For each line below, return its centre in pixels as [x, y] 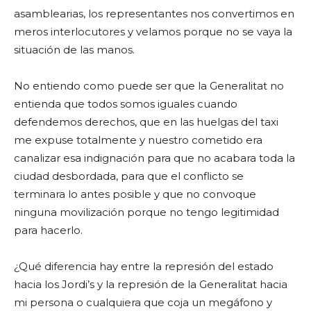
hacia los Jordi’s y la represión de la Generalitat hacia [151, 284]
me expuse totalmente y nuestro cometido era [138, 140]
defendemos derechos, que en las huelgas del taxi [146, 122]
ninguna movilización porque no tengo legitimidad [146, 212]
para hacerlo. [48, 230]
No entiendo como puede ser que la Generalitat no [149, 86]
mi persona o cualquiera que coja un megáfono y [143, 302]
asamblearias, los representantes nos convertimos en [154, 14]
